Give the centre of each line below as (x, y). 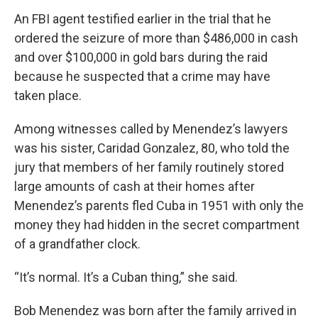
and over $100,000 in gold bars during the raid (141, 57)
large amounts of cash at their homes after (135, 186)
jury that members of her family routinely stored (149, 167)
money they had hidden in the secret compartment (157, 225)
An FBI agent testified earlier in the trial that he (143, 19)
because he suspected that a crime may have (142, 76)
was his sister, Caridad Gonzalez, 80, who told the (152, 148)
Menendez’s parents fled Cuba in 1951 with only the (159, 205)
